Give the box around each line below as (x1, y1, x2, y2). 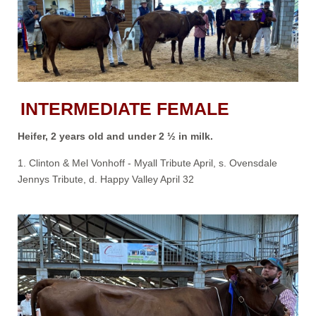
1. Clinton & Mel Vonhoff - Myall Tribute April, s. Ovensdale (18, 157, 277, 169)
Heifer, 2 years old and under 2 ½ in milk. (18, 130, 213, 142)
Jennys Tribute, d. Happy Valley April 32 (18, 174, 194, 186)
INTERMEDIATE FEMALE (20, 99, 229, 119)
